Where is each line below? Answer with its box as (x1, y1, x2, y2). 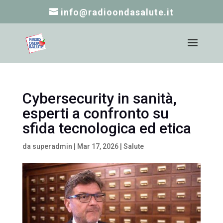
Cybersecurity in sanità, (22, 90, 177, 107)
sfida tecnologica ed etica (22, 119, 191, 137)
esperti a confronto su (22, 105, 169, 122)
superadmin (32, 142, 72, 150)
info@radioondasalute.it (60, 6, 174, 17)
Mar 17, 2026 (77, 142, 118, 150)
